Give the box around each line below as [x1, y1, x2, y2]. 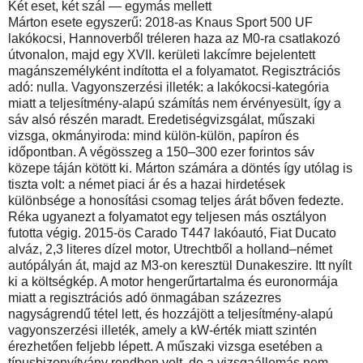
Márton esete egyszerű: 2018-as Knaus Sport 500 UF [8, 15, 313, 29]
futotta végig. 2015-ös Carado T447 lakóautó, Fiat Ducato [8, 225, 336, 240]
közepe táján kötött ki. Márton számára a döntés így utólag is [8, 160, 352, 175]
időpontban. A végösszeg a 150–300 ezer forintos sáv [8, 144, 314, 159]
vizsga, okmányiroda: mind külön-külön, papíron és [8, 128, 299, 143]
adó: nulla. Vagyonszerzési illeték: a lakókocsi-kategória [8, 79, 329, 94]
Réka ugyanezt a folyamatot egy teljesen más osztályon [8, 209, 327, 224]
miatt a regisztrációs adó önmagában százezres [8, 290, 281, 305]
